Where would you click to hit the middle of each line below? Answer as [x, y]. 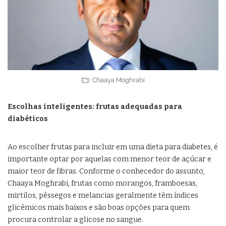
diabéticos [28, 119]
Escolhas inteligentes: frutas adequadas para [95, 107]
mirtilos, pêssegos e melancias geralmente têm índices [103, 196]
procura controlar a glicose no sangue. [75, 220]
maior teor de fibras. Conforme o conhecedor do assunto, [106, 172]
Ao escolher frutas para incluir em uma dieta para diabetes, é [113, 147]
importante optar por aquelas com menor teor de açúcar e [109, 159]
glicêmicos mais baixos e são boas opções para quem [99, 208]
